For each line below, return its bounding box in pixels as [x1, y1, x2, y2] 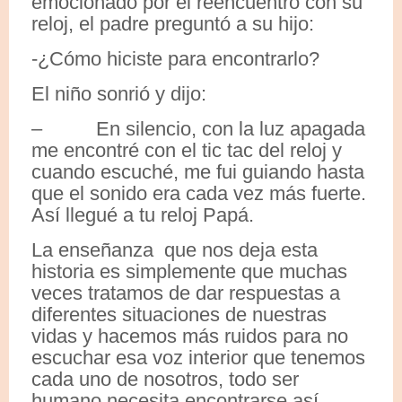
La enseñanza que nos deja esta [31, 239, 318, 262]
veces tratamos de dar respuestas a [31, 282, 340, 305]
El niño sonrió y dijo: [31, 83, 206, 106]
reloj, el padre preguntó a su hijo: [31, 13, 314, 36]
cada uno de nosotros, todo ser [31, 368, 299, 391]
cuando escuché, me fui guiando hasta [31, 161, 364, 184]
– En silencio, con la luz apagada [31, 118, 365, 141]
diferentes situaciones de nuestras [31, 303, 327, 327]
